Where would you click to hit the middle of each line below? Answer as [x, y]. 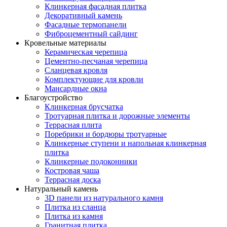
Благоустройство [53, 98]
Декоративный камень [83, 16]
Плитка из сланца [75, 207]
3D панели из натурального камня [104, 198]
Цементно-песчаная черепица [96, 61]
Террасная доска [73, 180]
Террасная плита [73, 125]
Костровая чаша [72, 171]
